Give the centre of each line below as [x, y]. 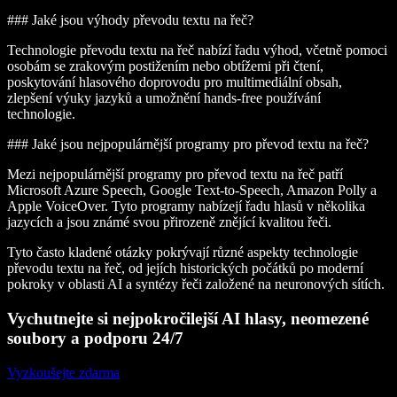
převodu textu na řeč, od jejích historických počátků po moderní [185, 269]
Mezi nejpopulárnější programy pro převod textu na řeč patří [175, 175]
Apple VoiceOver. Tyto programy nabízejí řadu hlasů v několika [186, 206]
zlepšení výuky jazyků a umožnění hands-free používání [164, 98]
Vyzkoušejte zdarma [63, 372]
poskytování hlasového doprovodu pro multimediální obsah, [175, 82]
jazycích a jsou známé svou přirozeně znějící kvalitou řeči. [169, 222]
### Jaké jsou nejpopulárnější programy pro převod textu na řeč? [188, 144]
